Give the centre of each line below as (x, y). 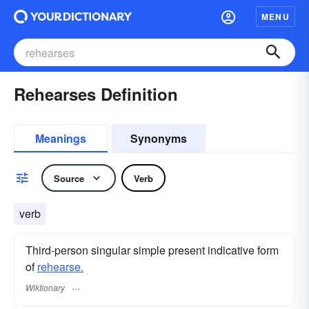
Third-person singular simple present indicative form (152, 250)
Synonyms (159, 138)
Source (69, 178)
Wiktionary (45, 288)
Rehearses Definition (96, 94)
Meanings (61, 138)
